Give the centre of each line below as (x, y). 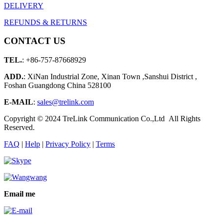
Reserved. (19, 128)
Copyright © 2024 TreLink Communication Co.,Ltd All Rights (102, 119)
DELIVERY (24, 5)
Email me (20, 194)
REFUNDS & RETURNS (45, 22)
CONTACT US (35, 41)
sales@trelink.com (66, 102)
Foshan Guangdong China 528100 (57, 86)
